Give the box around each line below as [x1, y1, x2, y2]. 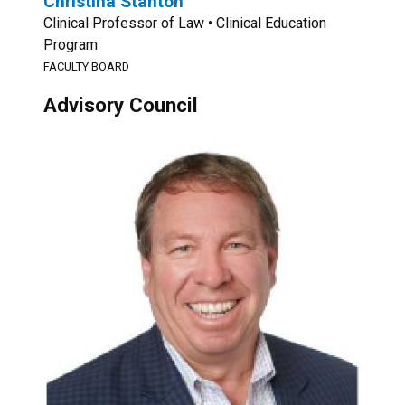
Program [43, 36, 98, 53]
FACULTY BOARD [43, 60, 129, 73]
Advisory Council [43, 93, 198, 117]
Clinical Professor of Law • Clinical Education [43, 14, 326, 32]
